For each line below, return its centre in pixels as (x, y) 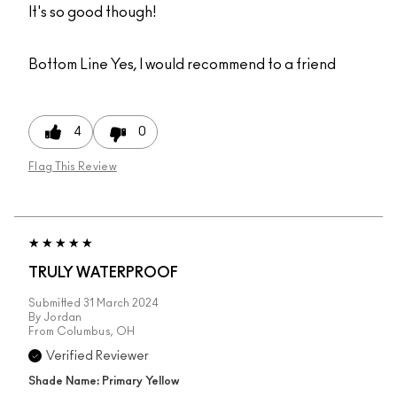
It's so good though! (92, 12)
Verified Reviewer (97, 356)
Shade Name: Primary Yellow (104, 381)
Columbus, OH (96, 331)
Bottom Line (68, 64)
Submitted (56, 303)
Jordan (62, 317)
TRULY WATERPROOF (103, 272)
